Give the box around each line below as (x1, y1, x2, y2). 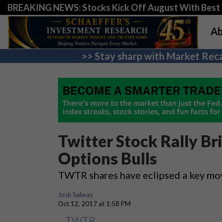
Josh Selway (58, 191, 93, 199)
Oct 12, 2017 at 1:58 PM (58, 200, 131, 208)
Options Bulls (58, 149, 157, 168)
